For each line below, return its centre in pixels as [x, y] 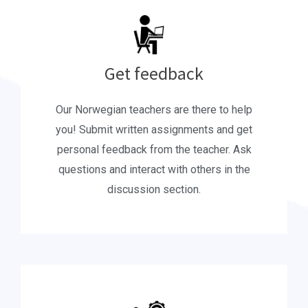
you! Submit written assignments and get [154, 130]
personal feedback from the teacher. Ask [154, 150]
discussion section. [154, 190]
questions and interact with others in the [154, 170]
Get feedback [154, 74]
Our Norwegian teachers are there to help [154, 110]
